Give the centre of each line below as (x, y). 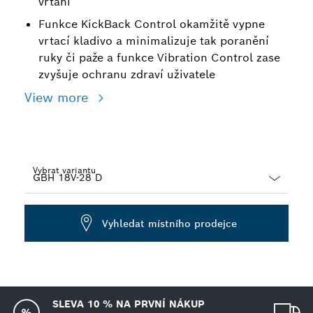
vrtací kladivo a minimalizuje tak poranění (154, 41)
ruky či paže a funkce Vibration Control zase (159, 58)
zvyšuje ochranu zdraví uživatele (127, 74)
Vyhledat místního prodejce (169, 223)
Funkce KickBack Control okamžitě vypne (152, 24)
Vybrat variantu (64, 170)
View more (58, 97)
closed (40, 214)
